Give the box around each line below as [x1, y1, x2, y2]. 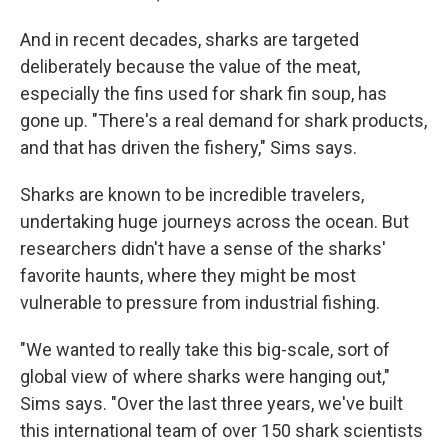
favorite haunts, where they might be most [20, 265, 356, 287]
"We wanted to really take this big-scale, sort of [20, 339, 390, 361]
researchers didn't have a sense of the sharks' [20, 238, 386, 260]
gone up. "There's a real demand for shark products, [20, 110, 427, 132]
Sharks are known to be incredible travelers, [20, 184, 364, 206]
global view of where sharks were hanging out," [20, 366, 390, 388]
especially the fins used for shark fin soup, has [20, 83, 387, 105]
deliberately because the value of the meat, [20, 56, 360, 78]
